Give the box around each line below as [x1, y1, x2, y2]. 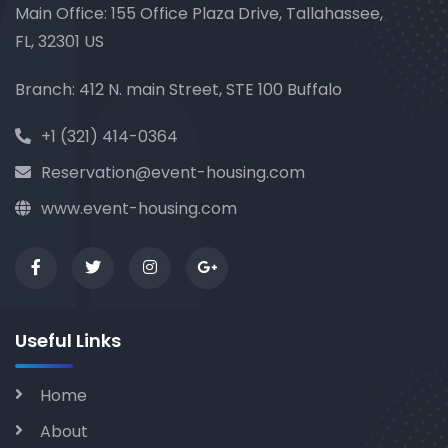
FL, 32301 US [15, 30, 104, 53]
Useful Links [15, 328, 121, 353]
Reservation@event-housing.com [41, 161, 305, 184]
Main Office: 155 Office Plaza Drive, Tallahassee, [15, 2, 383, 25]
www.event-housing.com [41, 197, 237, 220]
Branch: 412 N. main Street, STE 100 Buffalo [15, 78, 342, 101]
